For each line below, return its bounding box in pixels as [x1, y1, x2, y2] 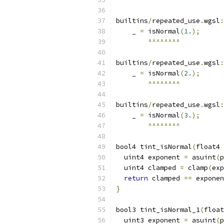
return [124, 174, 148, 182]
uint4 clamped [116, 163, 180, 172]
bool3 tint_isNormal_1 [116, 205, 200, 214]
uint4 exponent [116, 153, 184, 161]
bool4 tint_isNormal [116, 142, 192, 151]
